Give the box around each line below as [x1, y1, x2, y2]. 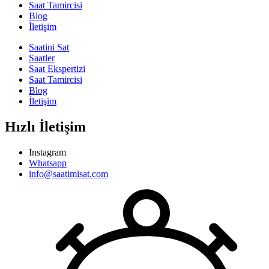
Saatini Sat [29, 42, 69, 53]
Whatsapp [29, 157, 67, 168]
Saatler [29, 53, 55, 64]
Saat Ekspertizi [29, 64, 85, 74]
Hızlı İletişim [5, 119, 86, 135]
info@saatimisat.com [29, 168, 108, 179]
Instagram [29, 147, 66, 157]
